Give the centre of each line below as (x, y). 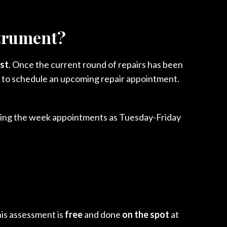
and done (102, 214)
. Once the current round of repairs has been (96, 64)
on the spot (146, 214)
